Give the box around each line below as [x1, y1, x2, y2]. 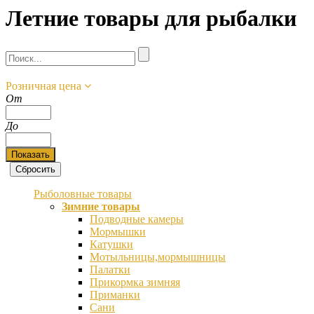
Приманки [90, 288, 140, 301]
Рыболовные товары [34, 187, 132, 200]
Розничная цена [6, 79, 84, 92]
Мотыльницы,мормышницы [90, 250, 226, 263]
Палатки [90, 263, 130, 275]
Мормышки [90, 225, 146, 238]
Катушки [90, 238, 133, 250]
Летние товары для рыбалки [6, 6, 296, 32]
